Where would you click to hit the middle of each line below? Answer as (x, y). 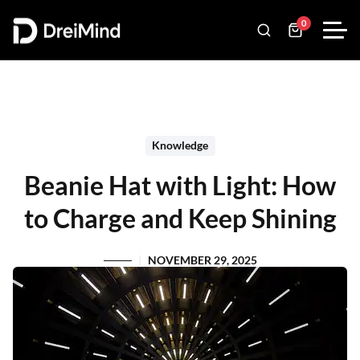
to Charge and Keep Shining (180, 218)
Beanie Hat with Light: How (180, 185)
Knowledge (180, 145)
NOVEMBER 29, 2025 (202, 260)
